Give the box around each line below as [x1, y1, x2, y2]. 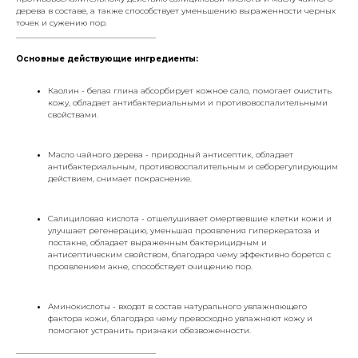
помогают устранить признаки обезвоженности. [48, 324, 251, 336]
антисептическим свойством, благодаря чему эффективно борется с [48, 249, 331, 260]
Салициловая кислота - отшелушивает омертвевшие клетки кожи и [48, 213, 332, 224]
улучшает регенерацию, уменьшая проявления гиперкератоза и [48, 225, 320, 236]
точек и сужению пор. [16, 17, 107, 28]
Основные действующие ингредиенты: [16, 53, 198, 64]
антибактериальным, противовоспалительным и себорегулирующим [48, 161, 338, 172]
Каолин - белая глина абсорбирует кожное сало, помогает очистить [48, 85, 332, 96]
